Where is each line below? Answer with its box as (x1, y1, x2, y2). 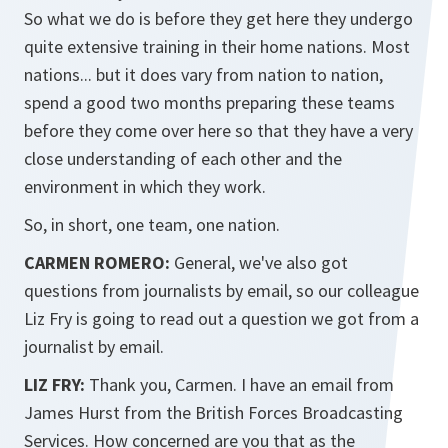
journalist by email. (24, 335, 164, 358)
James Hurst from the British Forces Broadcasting (24, 401, 403, 424)
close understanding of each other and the (24, 147, 342, 170)
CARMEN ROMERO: (24, 251, 170, 274)
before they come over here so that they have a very (24, 119, 413, 142)
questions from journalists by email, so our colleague (24, 279, 419, 302)
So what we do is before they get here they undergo (24, 7, 413, 30)
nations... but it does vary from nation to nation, (24, 63, 383, 86)
